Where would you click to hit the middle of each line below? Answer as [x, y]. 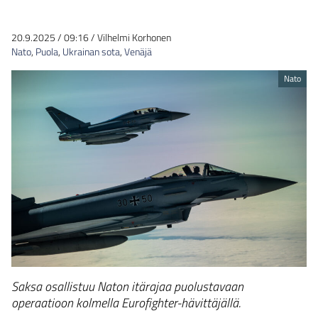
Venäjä [138, 51]
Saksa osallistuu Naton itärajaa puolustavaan [127, 287]
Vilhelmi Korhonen [134, 37]
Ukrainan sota [91, 51]
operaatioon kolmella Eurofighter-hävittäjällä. [126, 303]
